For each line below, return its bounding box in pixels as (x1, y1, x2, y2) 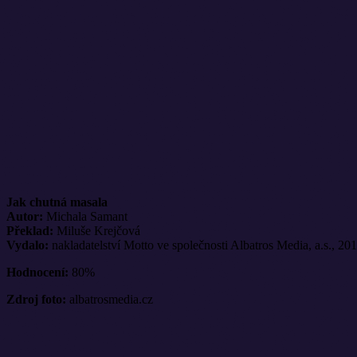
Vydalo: (6, 237, 49, 252)
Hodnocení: (6, 265, 69, 279)
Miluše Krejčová (53, 223, 140, 237)
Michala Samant (43, 209, 127, 223)
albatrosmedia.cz (66, 292, 153, 306)
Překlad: (6, 223, 53, 237)
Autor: (6, 209, 43, 223)
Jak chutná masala (6, 194, 108, 209)
